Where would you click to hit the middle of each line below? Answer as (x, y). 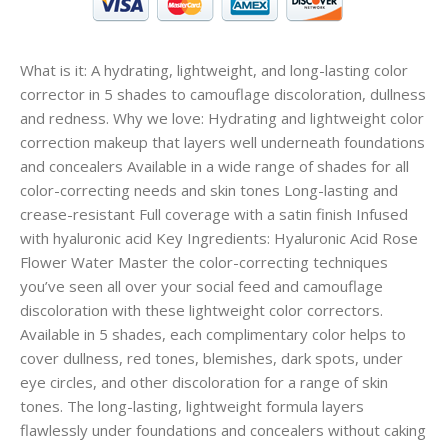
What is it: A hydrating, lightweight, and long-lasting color (214, 70)
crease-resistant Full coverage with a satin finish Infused (214, 214)
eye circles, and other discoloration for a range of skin (204, 382)
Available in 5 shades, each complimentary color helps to (213, 334)
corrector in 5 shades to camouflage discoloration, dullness (223, 94)
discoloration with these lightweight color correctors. (201, 310)
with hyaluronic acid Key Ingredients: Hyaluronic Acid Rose (219, 238)
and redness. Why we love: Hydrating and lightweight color (222, 118)
